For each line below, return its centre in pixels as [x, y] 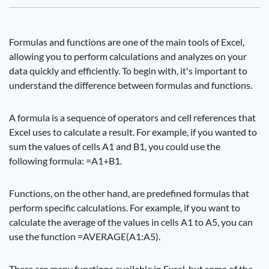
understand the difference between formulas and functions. [131, 85]
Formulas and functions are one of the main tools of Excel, [127, 42]
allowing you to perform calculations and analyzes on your [128, 56]
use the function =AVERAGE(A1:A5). [85, 236]
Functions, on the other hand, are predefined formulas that [129, 193]
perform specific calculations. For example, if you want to [125, 207]
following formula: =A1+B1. [65, 161]
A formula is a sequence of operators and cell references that [132, 117]
